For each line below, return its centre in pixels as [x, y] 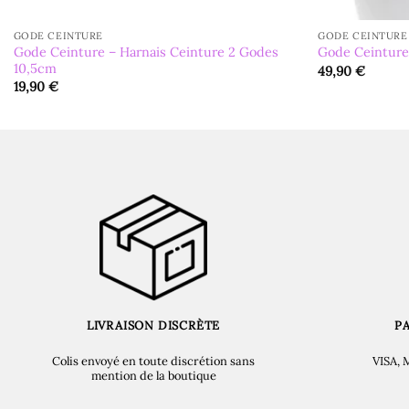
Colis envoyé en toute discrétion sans [153, 361]
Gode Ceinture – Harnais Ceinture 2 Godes [146, 52]
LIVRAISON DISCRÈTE [153, 325]
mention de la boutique [153, 375]
